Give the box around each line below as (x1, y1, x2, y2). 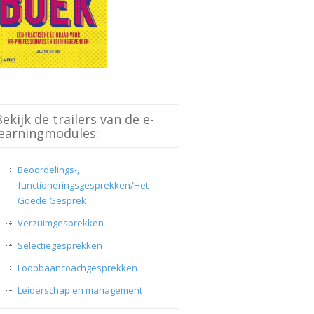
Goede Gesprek (18, 194, 86, 207)
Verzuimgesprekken (18, 217, 104, 230)
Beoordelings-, (18, 163, 79, 177)
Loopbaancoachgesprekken (18, 261, 137, 275)
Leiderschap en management (18, 284, 142, 297)
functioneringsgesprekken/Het (18, 179, 149, 192)
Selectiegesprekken (18, 239, 102, 252)
